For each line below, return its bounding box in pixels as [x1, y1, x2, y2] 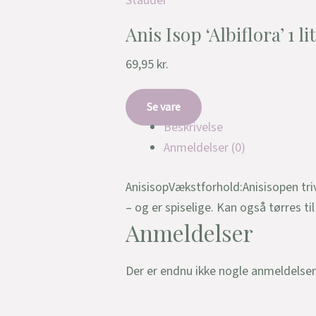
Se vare [147, 99, 181, 116]
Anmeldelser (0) [164, 139, 245, 157]
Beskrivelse [164, 119, 223, 137]
